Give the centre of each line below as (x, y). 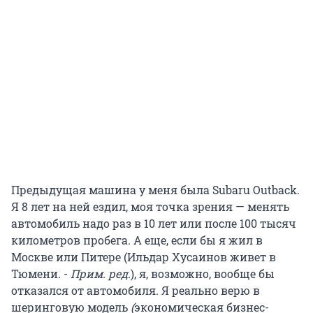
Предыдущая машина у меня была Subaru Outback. (155, 189)
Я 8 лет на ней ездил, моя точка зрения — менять (150, 206)
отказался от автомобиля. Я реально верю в (136, 290)
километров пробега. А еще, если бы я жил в (137, 240)
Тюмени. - (39, 273)
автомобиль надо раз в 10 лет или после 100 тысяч (154, 223)
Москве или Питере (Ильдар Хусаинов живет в (144, 256)
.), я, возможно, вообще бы (201, 273)
